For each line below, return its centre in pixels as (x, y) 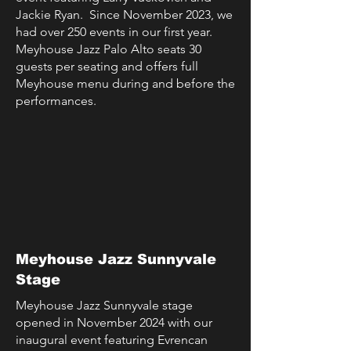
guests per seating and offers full (107, 66)
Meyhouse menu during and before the (125, 83)
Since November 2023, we (158, 14)
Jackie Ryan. (49, 14)
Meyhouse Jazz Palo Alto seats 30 (109, 49)
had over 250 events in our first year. (116, 32)
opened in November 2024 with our (114, 322)
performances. (58, 101)
